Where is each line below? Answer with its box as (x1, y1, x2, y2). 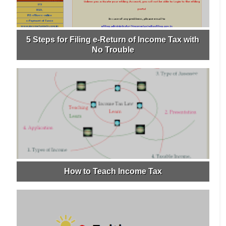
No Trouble (91, 45, 134, 54)
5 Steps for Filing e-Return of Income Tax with (26, 35, 200, 44)
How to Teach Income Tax (64, 167, 162, 176)
